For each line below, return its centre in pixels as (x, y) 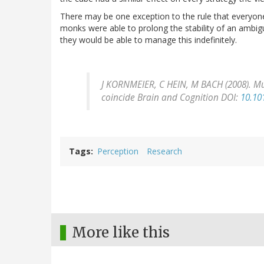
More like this (121, 232)
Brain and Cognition (178, 97)
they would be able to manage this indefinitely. (148, 39)
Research (164, 151)
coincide (119, 97)
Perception (118, 151)
